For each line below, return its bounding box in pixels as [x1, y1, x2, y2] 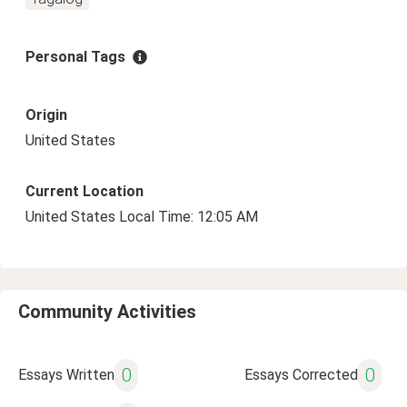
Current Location [25, 183, 144, 200]
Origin [25, 106, 67, 124]
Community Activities [18, 301, 196, 323]
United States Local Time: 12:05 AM [25, 208, 258, 225]
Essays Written [18, 366, 114, 383]
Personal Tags [25, 48, 125, 65]
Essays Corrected [243, 366, 358, 383]
